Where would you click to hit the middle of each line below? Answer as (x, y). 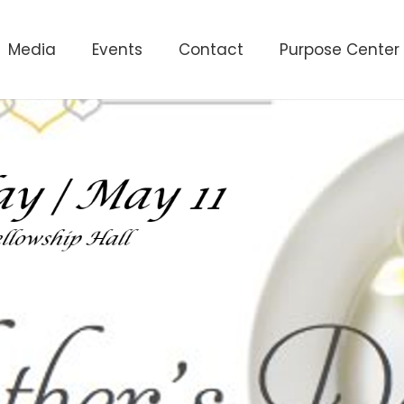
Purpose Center (339, 50)
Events (117, 50)
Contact (211, 50)
